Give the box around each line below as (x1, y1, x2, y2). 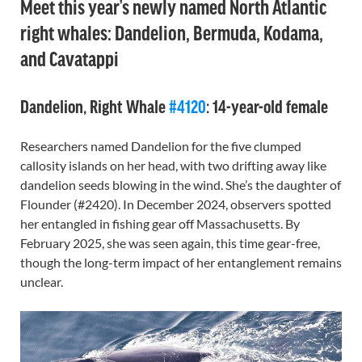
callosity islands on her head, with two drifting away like (20, 158, 326, 173)
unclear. (20, 274, 63, 289)
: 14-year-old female (206, 96, 328, 116)
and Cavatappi (20, 47, 119, 69)
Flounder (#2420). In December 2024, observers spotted (20, 196, 331, 212)
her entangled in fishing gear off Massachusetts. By (20, 216, 300, 231)
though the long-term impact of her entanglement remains (20, 255, 342, 270)
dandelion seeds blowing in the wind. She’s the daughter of (20, 177, 341, 192)
